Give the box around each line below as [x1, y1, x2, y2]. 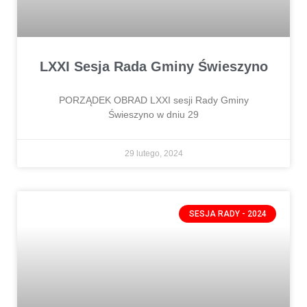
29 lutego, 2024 [124, 148, 183, 158]
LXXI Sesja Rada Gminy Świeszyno [39, 58, 268, 74]
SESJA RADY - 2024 [188, 208, 267, 219]
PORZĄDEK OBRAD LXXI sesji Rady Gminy [58, 94, 249, 106]
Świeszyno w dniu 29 [108, 108, 199, 120]
